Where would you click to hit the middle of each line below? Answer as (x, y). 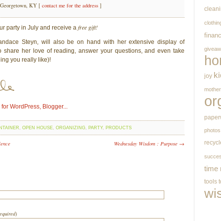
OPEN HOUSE (37, 128)
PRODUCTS (119, 128)
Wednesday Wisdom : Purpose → (149, 143)
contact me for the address (70, 5)
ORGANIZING (71, 128)
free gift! (88, 27)
